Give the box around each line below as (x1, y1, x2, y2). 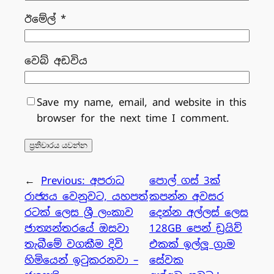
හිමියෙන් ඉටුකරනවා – (24, 253, 138, 267)
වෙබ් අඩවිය (24, 53, 87, 67)
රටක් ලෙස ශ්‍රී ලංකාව (24, 205, 133, 219)
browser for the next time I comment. (37, 111, 229, 125)
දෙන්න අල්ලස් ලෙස (149, 205, 249, 219)
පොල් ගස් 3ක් (149, 173, 221, 187)
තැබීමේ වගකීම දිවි (24, 237, 123, 251)
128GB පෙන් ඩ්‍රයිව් (149, 221, 243, 235)
